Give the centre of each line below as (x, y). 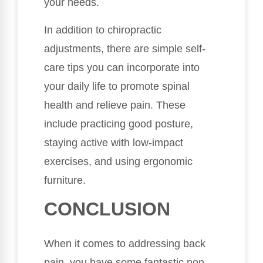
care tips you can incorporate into (122, 67)
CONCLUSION (107, 209)
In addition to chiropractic (103, 30)
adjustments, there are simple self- (125, 48)
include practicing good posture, (119, 124)
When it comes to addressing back (125, 243)
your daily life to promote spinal (117, 86)
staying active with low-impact (114, 142)
